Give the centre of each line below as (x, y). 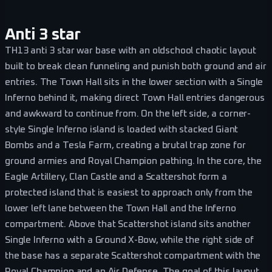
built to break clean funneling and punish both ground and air (136, 66)
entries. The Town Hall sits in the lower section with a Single (134, 82)
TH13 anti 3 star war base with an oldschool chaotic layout (131, 50)
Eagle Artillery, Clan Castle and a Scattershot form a (116, 177)
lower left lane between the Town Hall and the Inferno (121, 208)
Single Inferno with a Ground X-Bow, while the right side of (129, 240)
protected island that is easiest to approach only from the (129, 192)
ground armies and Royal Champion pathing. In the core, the (133, 161)
